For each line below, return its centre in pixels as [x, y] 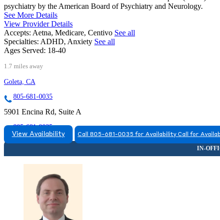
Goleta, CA [20, 82]
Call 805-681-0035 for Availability [127, 135]
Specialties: [21, 42]
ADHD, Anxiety [67, 42]
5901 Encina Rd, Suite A [43, 112]
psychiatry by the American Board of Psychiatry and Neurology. [103, 6]
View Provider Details [38, 24]
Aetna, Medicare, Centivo [73, 33]
